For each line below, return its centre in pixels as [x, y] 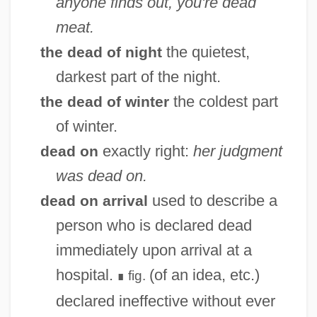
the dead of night [101, 52]
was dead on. [101, 175]
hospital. [84, 275]
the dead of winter [104, 101]
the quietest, [206, 52]
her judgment [237, 151]
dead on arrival [94, 200]
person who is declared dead [154, 225]
